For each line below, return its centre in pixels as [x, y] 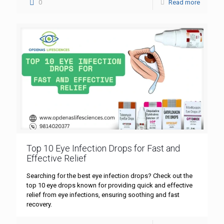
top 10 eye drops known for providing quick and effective [109, 185]
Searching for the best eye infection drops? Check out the [109, 175]
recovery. [39, 204]
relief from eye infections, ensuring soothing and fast [103, 194]
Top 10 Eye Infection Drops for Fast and [103, 148]
